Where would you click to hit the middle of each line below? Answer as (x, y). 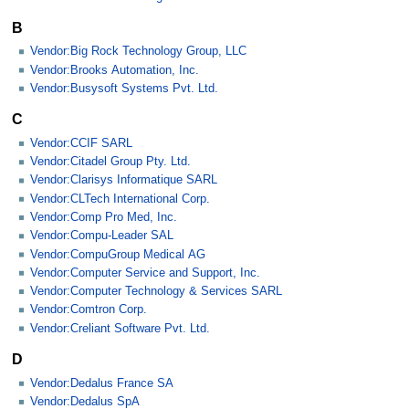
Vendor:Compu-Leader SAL (102, 236)
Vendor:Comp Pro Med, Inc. (104, 217)
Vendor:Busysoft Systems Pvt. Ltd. (124, 88)
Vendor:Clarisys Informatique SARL (124, 180)
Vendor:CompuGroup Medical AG (118, 254)
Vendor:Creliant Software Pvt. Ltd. (120, 328)
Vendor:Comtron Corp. (89, 310)
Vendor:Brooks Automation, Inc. (115, 70)
